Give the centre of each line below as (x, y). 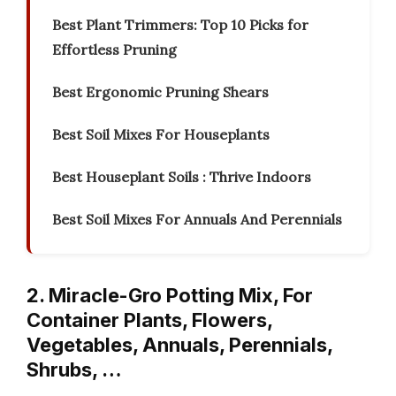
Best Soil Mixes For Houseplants (161, 135)
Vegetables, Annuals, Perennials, (179, 345)
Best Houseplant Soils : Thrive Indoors (182, 177)
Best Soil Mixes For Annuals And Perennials (197, 220)
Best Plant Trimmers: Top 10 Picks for (180, 25)
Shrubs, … (74, 370)
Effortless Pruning (114, 50)
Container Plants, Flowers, (149, 320)
